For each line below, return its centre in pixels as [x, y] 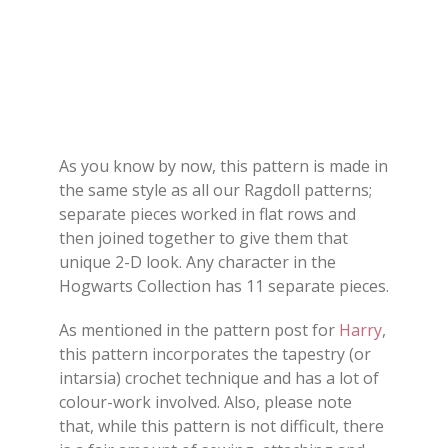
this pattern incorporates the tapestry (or [215, 354]
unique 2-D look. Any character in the [197, 262]
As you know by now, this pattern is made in [223, 166]
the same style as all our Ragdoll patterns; [215, 190]
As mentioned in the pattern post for [199, 330]
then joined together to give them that [203, 238]
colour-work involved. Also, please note [205, 402]
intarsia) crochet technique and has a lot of [219, 378]
